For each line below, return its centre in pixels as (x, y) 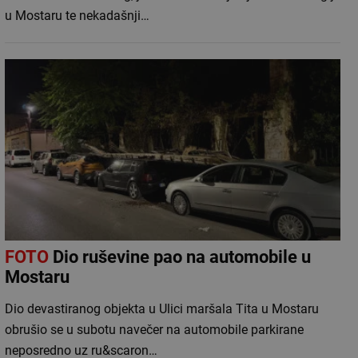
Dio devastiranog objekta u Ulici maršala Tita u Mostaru (162, 309)
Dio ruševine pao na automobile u (178, 257)
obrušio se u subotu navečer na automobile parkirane (154, 330)
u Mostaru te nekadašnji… (77, 16)
